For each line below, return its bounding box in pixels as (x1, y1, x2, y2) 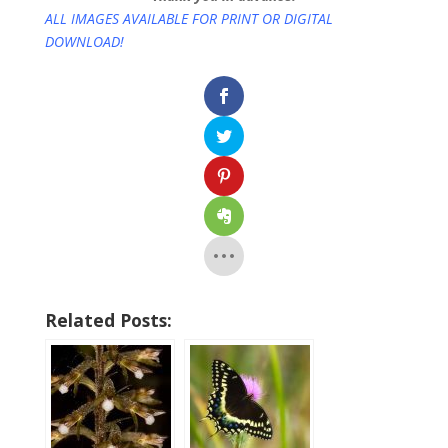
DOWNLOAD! (44, 32, 124, 52)
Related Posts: (44, 308, 172, 333)
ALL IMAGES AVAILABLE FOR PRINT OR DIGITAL (44, 9, 333, 29)
